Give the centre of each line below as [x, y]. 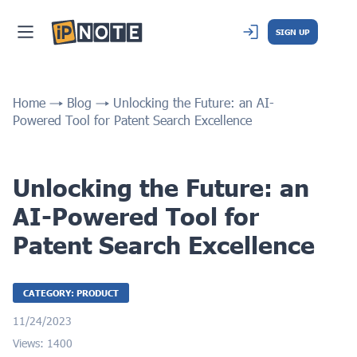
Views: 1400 [43, 343]
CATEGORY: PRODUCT [71, 293]
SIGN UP [293, 32]
